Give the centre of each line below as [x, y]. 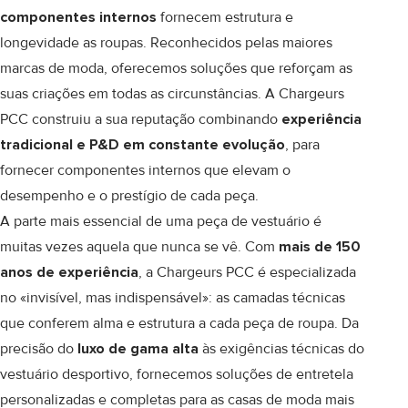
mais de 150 [320, 247]
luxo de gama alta [138, 349]
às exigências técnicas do [281, 349]
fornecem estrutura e [225, 17]
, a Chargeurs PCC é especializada [247, 272]
